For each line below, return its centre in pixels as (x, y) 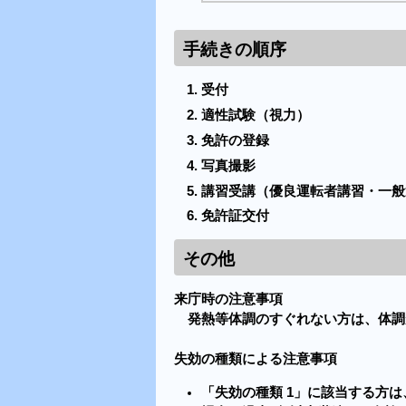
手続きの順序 (234, 49)
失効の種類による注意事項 (256, 359)
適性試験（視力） (255, 115)
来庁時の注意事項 (228, 300)
